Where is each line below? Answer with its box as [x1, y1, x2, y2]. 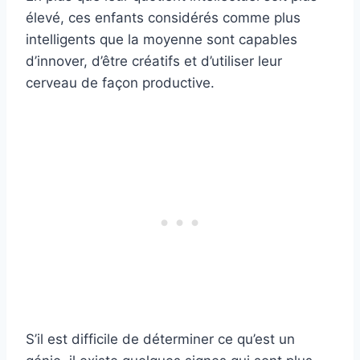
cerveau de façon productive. [26, 75, 215, 92]
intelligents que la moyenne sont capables [26, 31, 297, 48]
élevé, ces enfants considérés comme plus [26, 10, 301, 27]
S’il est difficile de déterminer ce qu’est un [26, 331, 295, 348]
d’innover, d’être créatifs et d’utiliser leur [26, 53, 282, 70]
